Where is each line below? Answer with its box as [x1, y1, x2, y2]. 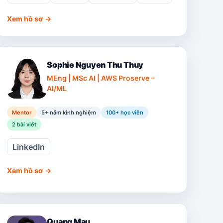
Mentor [12, 109, 32, 116]
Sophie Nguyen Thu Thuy [47, 60, 144, 70]
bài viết [15, 121, 37, 128]
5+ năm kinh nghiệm [41, 109, 97, 116]
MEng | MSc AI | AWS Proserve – [47, 74, 155, 82]
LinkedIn [12, 142, 45, 152]
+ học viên [115, 109, 144, 116]
